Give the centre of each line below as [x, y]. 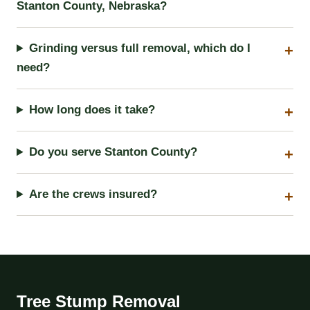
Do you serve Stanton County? [113, 152]
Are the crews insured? [93, 194]
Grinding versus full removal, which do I [140, 48]
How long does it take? [92, 110]
